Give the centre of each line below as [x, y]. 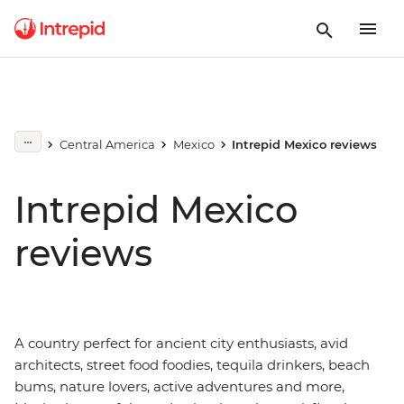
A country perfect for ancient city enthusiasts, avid [181, 343]
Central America [107, 144]
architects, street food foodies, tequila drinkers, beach [192, 365]
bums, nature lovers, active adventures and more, [179, 386]
